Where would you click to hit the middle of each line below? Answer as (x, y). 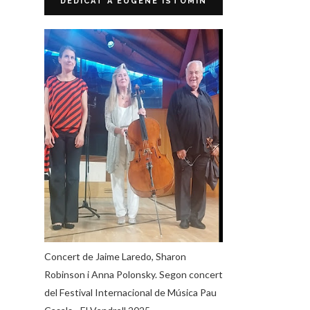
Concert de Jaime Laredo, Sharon (115, 256)
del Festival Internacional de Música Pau (130, 292)
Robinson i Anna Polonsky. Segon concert (134, 274)
